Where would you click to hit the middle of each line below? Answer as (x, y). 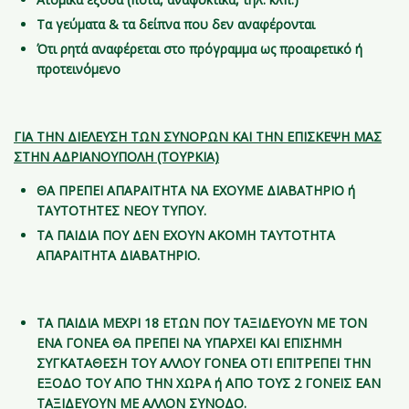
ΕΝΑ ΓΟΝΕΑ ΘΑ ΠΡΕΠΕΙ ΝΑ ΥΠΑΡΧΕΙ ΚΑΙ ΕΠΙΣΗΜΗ (189, 343)
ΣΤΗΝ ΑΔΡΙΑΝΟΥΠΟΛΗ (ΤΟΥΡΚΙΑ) (116, 157)
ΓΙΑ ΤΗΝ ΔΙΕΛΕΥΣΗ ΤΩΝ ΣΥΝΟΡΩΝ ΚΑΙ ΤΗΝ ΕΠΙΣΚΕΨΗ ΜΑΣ (198, 136)
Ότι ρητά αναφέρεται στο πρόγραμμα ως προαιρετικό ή (199, 49)
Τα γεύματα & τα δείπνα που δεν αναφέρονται (176, 24)
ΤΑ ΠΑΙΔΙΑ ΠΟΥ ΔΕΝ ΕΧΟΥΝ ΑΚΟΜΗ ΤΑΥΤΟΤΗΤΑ (186, 235)
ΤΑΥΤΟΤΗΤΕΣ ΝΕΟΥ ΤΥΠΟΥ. (121, 210)
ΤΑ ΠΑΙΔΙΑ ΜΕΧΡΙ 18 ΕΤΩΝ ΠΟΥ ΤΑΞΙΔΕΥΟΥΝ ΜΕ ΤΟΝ (202, 323)
